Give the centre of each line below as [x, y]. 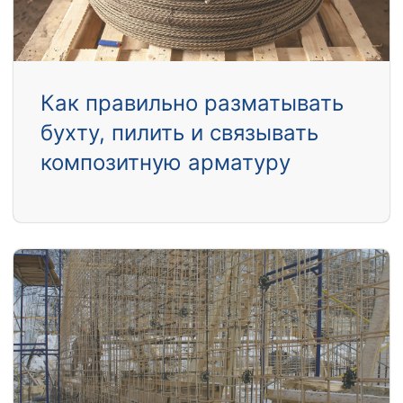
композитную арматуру [166, 163]
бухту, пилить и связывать [179, 133]
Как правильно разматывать [192, 103]
